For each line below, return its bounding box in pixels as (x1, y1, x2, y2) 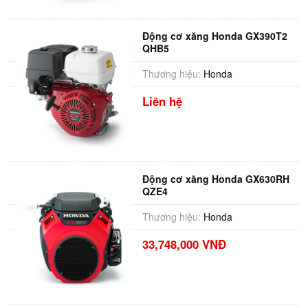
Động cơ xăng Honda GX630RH (142, 172, 289, 186)
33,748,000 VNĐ (142, 236, 226, 252)
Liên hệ (142, 93, 182, 109)
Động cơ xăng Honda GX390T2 (142, 29, 287, 43)
